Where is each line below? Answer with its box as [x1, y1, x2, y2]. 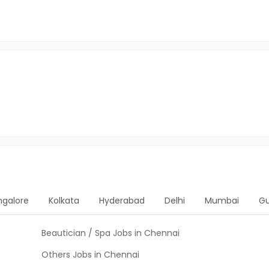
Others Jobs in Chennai [41, 249, 139, 261]
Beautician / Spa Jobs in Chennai [41, 227, 180, 239]
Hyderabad [99, 195, 145, 207]
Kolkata [49, 195, 79, 207]
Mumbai [205, 195, 239, 207]
